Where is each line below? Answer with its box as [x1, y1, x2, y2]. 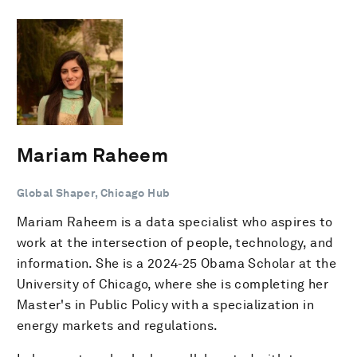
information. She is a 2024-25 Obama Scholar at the [17, 255, 336, 271]
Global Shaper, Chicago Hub [17, 186, 171, 199]
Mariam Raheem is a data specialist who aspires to [17, 214, 333, 229]
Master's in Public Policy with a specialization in [17, 296, 314, 312]
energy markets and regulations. [17, 317, 218, 333]
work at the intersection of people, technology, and [17, 234, 334, 250]
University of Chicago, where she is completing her [17, 276, 328, 292]
